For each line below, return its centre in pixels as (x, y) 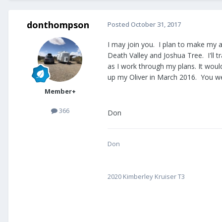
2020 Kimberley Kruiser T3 (146, 177)
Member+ (60, 91)
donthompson (58, 25)
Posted (119, 25)
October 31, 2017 (156, 25)
